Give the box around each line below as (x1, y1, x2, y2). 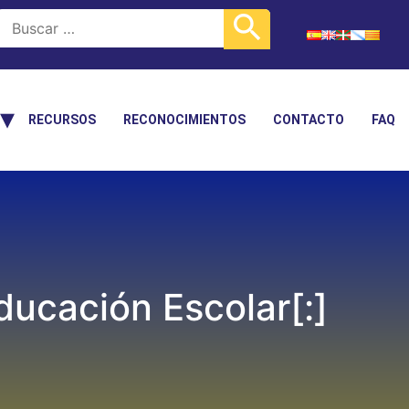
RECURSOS (28, 112, 96, 127)
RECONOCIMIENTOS (123, 112, 246, 127)
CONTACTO (273, 112, 344, 127)
